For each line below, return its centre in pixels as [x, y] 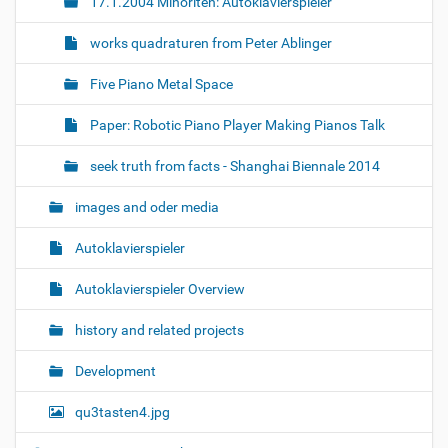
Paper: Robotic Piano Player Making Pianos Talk [236, 125]
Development [114, 371]
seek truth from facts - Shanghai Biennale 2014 [233, 166]
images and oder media [145, 207]
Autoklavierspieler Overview [158, 289]
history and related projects [158, 330]
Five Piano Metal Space [160, 84]
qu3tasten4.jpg [121, 412]
